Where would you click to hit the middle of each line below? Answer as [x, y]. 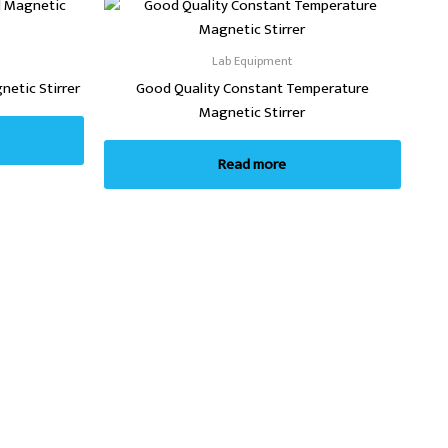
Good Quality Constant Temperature [252, 88]
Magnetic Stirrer [252, 112]
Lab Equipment [252, 62]
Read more [252, 164]
